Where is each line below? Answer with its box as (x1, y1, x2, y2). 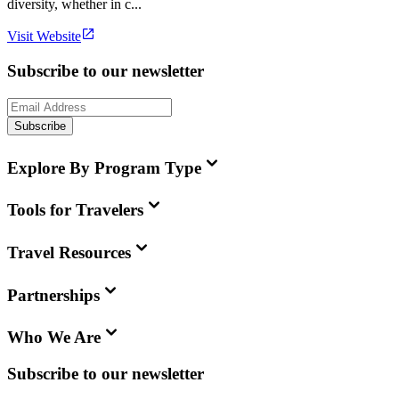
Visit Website (7, 28, 81, 45)
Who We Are (7, 328, 101, 347)
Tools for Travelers (7, 200, 143, 220)
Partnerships (7, 285, 100, 305)
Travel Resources (7, 243, 131, 263)
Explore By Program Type (7, 158, 201, 177)
